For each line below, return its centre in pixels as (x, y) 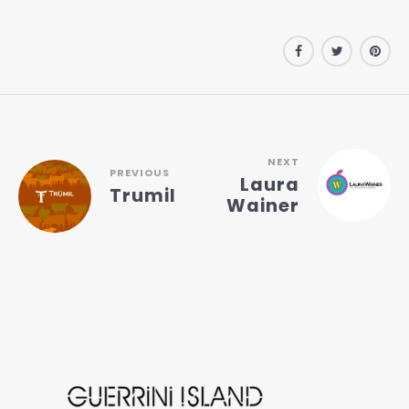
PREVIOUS (140, 172)
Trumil (143, 195)
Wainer (263, 205)
